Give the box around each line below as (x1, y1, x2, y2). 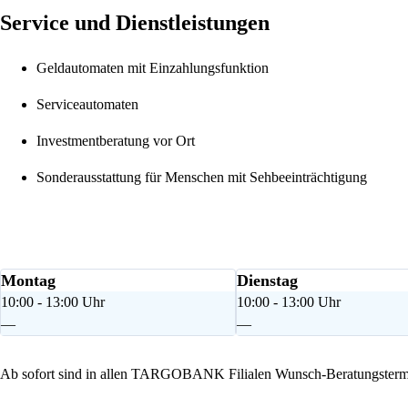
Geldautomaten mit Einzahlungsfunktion (36, 59, 269, 76)
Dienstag (237, 270, 299, 290)
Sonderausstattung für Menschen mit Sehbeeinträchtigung (36, 168, 367, 185)
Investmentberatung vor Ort (36, 132, 195, 148)
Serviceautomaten (36, 96, 138, 112)
